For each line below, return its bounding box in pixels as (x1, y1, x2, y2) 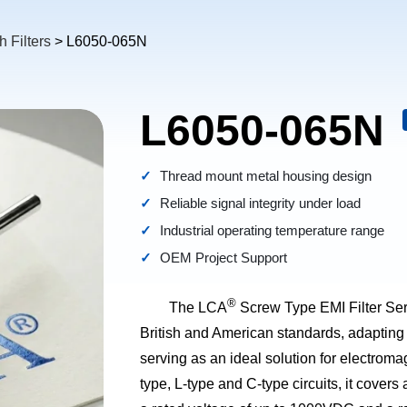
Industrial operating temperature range (160, 223, 384, 238)
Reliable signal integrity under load (160, 195, 361, 211)
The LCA (169, 300, 227, 316)
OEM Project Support (160, 250, 287, 265)
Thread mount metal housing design (160, 168, 372, 184)
